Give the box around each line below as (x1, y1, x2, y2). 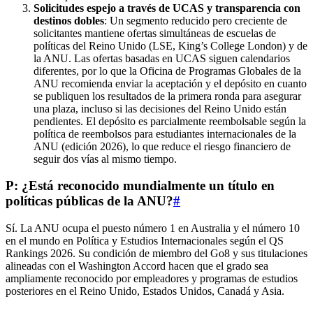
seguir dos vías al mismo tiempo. (34, 152, 177, 165)
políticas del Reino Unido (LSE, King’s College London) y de (34, 39, 307, 52)
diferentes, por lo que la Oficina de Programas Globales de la (34, 64, 301, 77)
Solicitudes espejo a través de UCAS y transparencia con (34, 1, 300, 14)
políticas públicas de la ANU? (6, 194, 173, 209)
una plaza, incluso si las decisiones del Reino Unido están (34, 102, 286, 115)
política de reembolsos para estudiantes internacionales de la (34, 127, 296, 140)
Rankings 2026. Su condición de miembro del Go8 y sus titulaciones (6, 247, 307, 260)
